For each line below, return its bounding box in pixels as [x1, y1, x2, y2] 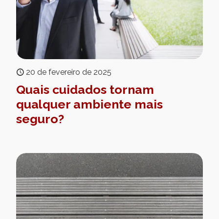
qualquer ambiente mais [16, 97, 163, 112]
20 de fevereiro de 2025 [26, 67, 111, 77]
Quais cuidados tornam [16, 82, 154, 97]
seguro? [16, 111, 64, 127]
